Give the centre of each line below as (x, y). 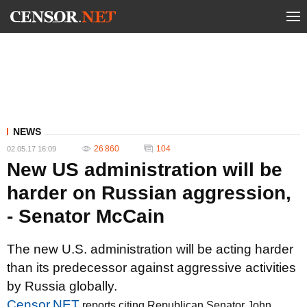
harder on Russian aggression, (149, 193)
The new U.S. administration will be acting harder (150, 249)
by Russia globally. (62, 286)
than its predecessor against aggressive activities (151, 268)
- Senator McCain (86, 216)
